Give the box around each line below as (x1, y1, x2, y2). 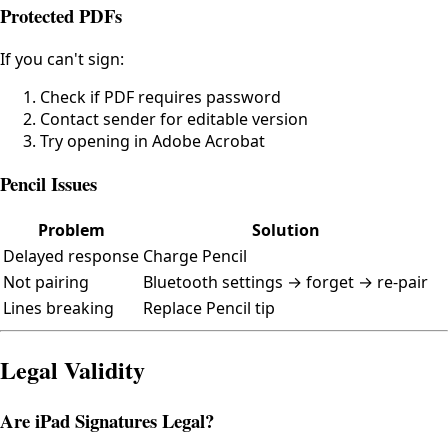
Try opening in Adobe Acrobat (40, 129, 265, 152)
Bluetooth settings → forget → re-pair (143, 271, 428, 293)
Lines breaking (3, 297, 114, 319)
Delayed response (3, 245, 139, 267)
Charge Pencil (143, 245, 247, 267)
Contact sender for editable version (40, 107, 308, 130)
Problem (37, 219, 105, 241)
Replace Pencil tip (143, 297, 275, 319)
